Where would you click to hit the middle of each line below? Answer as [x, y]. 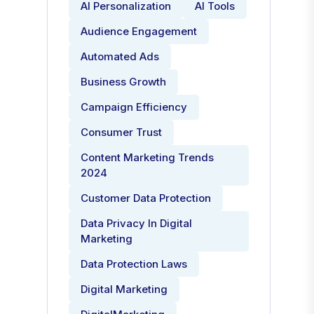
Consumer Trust [122, 132]
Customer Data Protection [146, 198]
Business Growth [124, 82]
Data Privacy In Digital [137, 223]
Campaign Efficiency [134, 107]
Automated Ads [120, 56]
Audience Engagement [139, 31]
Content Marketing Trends [148, 157]
